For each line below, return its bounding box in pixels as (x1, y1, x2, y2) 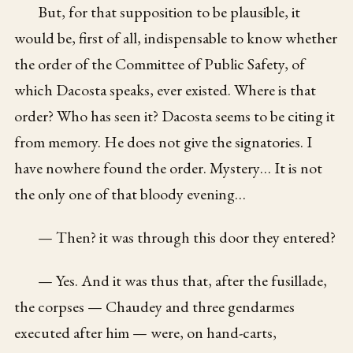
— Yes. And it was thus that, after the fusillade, (38, 270, 328, 292)
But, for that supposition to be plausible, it (38, 2, 301, 23)
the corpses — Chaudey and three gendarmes (14, 296, 295, 318)
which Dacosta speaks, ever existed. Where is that (14, 80, 317, 101)
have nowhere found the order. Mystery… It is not (14, 158, 323, 179)
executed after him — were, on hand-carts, (14, 322, 277, 344)
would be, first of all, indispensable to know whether (14, 28, 338, 49)
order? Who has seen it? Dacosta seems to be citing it (14, 106, 336, 127)
